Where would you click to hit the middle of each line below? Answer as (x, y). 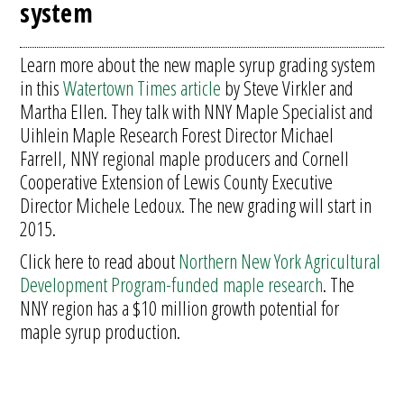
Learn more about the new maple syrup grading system (198, 64)
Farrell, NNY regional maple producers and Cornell (185, 158)
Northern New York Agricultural (280, 261)
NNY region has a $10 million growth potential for (180, 308)
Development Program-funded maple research (172, 284)
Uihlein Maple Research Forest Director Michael (177, 134)
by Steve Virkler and (288, 87)
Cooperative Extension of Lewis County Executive (177, 181)
